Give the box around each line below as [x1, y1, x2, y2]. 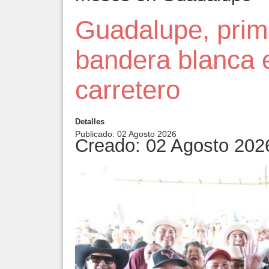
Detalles [75, 117, 104, 127]
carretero [75, 75, 180, 105]
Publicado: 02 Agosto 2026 [75, 129, 177, 139]
